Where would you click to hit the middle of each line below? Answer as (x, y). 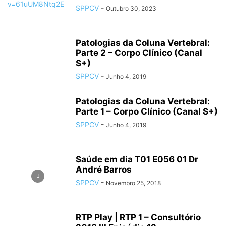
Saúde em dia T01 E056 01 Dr (137, 159)
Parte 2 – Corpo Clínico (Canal (139, 53)
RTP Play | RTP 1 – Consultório (138, 217)
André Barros (104, 169)
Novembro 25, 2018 (133, 183)
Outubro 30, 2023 (131, 8)
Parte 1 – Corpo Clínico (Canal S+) (147, 111)
